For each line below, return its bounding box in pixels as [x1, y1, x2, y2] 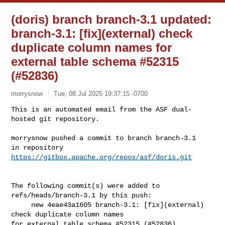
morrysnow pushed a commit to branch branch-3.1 [11, 134, 196, 142]
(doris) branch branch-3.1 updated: [11, 13, 212, 26]
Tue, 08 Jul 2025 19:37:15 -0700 [54, 89, 148, 97]
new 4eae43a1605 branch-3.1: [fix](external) [11, 200, 32, 209]
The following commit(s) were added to [11, 181, 160, 190]
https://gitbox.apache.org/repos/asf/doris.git [11, 153, 192, 161]
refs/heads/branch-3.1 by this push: [11, 191, 152, 199]
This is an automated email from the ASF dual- [11, 105, 192, 114]
